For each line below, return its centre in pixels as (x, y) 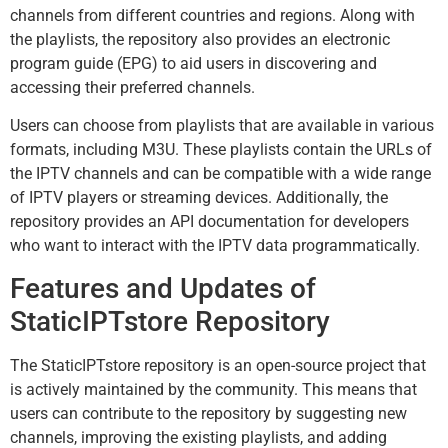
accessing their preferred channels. (132, 87)
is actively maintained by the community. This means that (213, 390)
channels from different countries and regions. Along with (212, 15)
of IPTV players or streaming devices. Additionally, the (199, 197)
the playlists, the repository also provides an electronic (200, 39)
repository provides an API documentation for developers (209, 221)
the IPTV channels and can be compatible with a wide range (220, 173)
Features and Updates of (163, 289)
